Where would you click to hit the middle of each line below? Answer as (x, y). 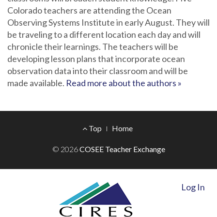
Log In (193, 187)
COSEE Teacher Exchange (122, 149)
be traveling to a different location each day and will (104, 34)
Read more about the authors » (124, 83)
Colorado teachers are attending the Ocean (89, 10)
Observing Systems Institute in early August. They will (108, 22)
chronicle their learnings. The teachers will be (93, 46)
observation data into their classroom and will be (98, 71)
